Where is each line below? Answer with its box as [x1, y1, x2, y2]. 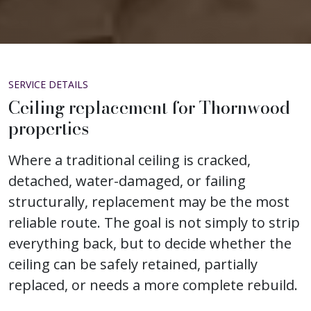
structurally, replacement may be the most [8, 192, 289, 211]
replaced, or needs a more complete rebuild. [8, 276, 298, 294]
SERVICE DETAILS [8, 78, 88, 91]
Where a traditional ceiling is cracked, [8, 151, 251, 169]
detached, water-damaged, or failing [8, 171, 246, 190]
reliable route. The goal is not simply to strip [8, 213, 300, 232]
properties [8, 115, 89, 142]
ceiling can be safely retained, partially [8, 255, 258, 274]
